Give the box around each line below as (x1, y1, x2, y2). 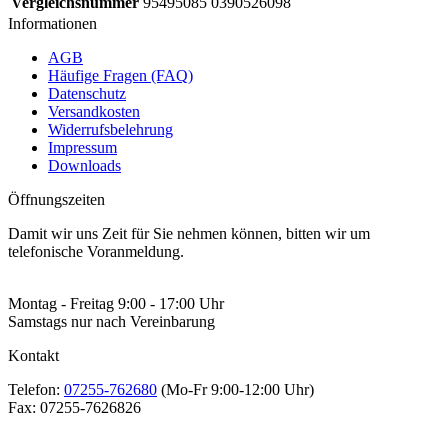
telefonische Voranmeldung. (8, 243, 184, 261)
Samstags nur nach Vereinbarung (8, 313, 215, 331)
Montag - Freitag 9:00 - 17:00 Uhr (8, 295, 224, 313)
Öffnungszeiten (8, 191, 105, 209)
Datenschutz (48, 85, 126, 103)
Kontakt (8, 347, 59, 365)
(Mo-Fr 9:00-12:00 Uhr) (157, 381, 314, 399)
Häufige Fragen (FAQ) (48, 67, 193, 85)
